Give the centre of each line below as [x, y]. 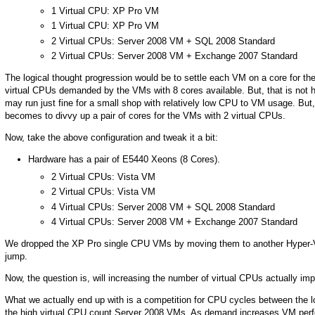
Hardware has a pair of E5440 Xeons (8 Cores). [124, 160]
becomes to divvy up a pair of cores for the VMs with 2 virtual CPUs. [145, 116]
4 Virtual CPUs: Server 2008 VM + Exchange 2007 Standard [174, 221]
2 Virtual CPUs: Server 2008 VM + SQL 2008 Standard [163, 41]
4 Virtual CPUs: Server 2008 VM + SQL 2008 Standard [163, 207]
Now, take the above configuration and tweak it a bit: [111, 138]
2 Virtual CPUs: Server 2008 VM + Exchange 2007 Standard [174, 56]
